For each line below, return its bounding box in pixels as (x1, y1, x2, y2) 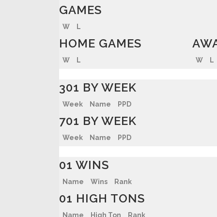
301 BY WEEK (59, 80, 137, 94)
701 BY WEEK (59, 114, 137, 128)
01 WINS (59, 158, 109, 172)
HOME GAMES (59, 36, 141, 50)
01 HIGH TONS (59, 191, 145, 205)
